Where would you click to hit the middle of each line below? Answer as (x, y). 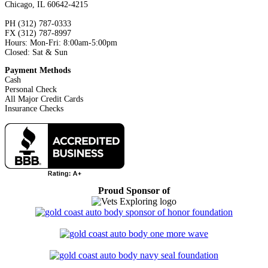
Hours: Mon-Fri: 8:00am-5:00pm (61, 43)
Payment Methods (38, 70)
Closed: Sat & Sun (36, 52)
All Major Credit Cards (44, 99)
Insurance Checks (34, 109)
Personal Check (31, 89)
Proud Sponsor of (134, 191)
